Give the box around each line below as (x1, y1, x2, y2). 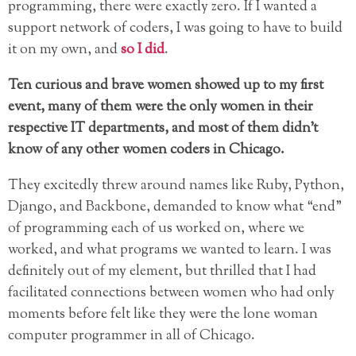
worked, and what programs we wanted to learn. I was (8, 239, 331, 261)
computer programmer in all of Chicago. (8, 325, 255, 346)
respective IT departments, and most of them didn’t (8, 118, 318, 139)
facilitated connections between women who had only (8, 282, 335, 304)
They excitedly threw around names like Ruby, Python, (8, 175, 344, 196)
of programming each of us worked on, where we (8, 218, 304, 239)
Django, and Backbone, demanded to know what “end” (8, 196, 342, 218)
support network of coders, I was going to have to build (8, 17, 342, 39)
